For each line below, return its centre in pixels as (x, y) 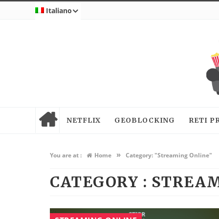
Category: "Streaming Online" (169, 155)
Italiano (59, 11)
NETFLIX (84, 120)
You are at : (66, 155)
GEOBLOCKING (145, 120)
